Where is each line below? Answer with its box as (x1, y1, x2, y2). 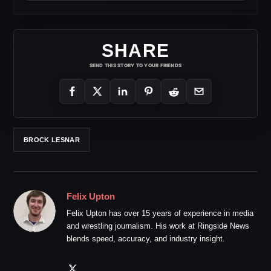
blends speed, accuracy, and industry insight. (67, 234, 225, 244)
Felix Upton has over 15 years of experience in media (67, 209, 253, 218)
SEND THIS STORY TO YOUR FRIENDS (89, 62, 182, 69)
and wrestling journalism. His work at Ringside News (67, 221, 249, 231)
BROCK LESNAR (24, 135, 80, 143)
